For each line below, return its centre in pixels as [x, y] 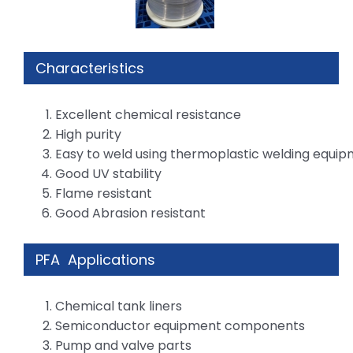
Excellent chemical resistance [148, 114]
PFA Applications [95, 259]
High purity [88, 134]
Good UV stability [108, 173]
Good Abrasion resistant [130, 213]
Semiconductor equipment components [180, 325]
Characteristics [90, 68]
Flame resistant [104, 193]
